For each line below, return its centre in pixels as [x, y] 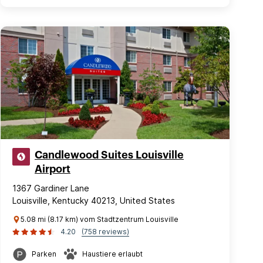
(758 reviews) [105, 232]
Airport [53, 169]
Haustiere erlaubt [112, 254]
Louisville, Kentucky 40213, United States [94, 200]
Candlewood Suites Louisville [109, 155]
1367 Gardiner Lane [51, 188]
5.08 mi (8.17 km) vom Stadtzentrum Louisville [100, 219]
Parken [44, 254]
